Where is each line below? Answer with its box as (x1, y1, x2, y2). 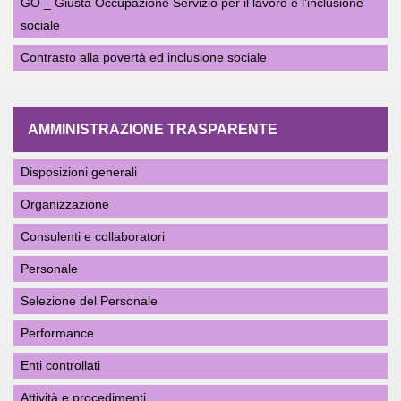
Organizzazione (21, 197, 109, 211)
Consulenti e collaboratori (21, 229, 165, 243)
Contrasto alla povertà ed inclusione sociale (21, 50, 267, 64)
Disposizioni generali (21, 165, 137, 179)
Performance (21, 326, 94, 340)
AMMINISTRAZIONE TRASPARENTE (28, 122, 277, 137)
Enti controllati (21, 358, 100, 372)
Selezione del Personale (21, 294, 158, 308)
